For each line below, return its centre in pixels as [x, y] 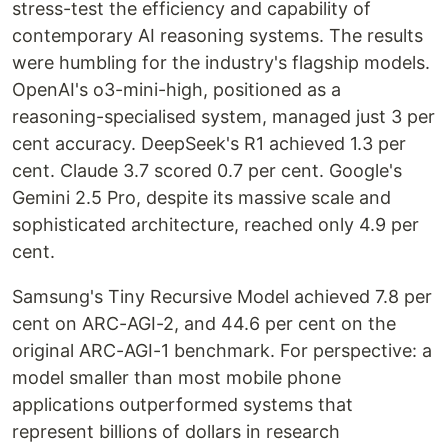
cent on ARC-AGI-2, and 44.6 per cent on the [204, 324]
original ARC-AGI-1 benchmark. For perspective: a [222, 351]
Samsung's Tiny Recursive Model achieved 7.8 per [222, 297]
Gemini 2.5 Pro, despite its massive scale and [201, 198]
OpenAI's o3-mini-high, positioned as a [176, 90]
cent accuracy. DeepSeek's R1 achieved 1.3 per [209, 144]
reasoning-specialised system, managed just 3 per [223, 117]
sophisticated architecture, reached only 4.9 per [215, 225]
